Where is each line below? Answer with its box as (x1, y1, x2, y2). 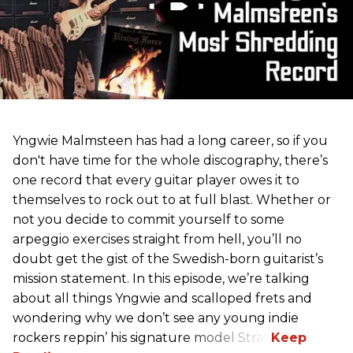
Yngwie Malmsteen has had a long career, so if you (13, 132, 328, 148)
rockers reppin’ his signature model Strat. (13, 329, 271, 345)
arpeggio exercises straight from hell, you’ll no (13, 231, 302, 247)
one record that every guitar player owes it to (13, 172, 299, 188)
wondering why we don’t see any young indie (13, 310, 299, 325)
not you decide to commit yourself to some (13, 211, 284, 227)
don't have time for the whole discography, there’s (13, 152, 328, 168)
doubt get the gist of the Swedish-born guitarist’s (13, 251, 323, 266)
